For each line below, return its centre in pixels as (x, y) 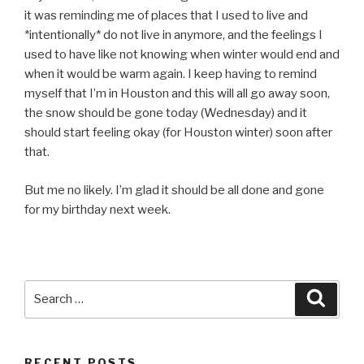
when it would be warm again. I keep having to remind (171, 74)
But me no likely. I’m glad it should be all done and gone (174, 190)
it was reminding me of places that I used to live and (166, 15)
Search (46, 289)
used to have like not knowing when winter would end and (182, 54)
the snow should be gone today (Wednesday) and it (166, 113)
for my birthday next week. (97, 209)
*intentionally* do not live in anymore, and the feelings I (173, 35)
